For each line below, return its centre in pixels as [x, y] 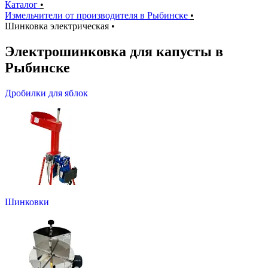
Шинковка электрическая [57, 26]
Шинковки [27, 202]
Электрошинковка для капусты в [114, 51]
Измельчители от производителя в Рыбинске [98, 15]
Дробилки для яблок [46, 93]
